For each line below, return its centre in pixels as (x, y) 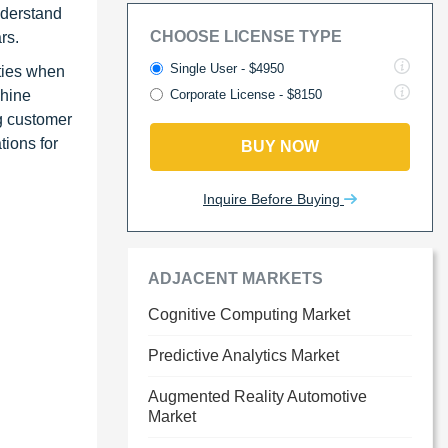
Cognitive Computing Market (249, 314)
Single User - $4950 (227, 68)
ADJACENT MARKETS (235, 278)
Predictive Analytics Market (243, 355)
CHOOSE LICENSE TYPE (246, 36)
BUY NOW (280, 146)
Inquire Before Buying (273, 199)
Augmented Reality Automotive (257, 396)
